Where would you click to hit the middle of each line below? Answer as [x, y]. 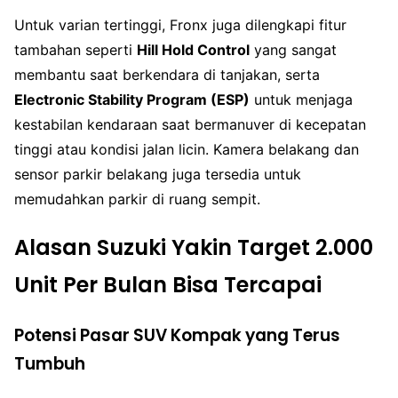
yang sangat [293, 49]
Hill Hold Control [193, 49]
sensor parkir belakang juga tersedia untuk [158, 174]
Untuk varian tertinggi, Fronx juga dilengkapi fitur [180, 24]
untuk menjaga [301, 99]
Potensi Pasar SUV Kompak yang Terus [177, 335]
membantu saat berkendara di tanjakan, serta [167, 74]
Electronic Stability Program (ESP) [132, 99]
